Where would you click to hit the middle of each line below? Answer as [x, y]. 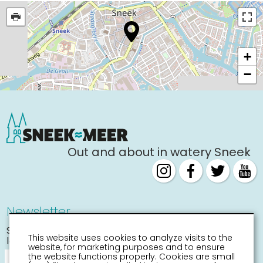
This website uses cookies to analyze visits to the [130, 238]
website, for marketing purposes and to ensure [127, 247]
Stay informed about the [63, 231]
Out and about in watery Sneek [159, 152]
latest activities [42, 241]
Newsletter [39, 212]
